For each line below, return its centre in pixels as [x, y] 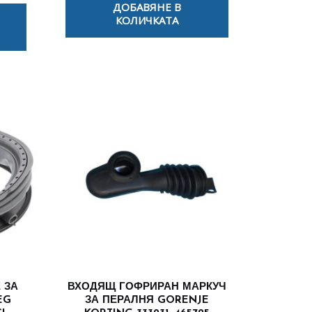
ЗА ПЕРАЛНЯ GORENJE [147, 300]
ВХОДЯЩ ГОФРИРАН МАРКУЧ [147, 287]
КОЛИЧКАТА [147, 21]
